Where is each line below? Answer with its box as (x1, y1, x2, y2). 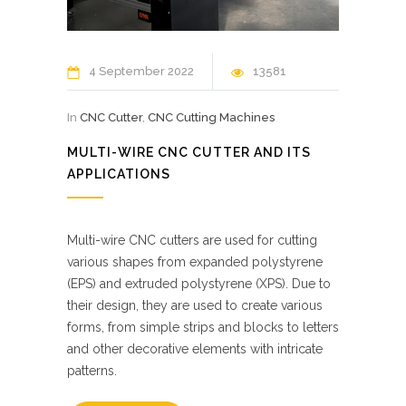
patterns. (67, 362, 117, 378)
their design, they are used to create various (67, 297, 323, 313)
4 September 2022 (89, 63, 194, 78)
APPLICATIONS (67, 166, 170, 181)
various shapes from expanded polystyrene (67, 254, 323, 269)
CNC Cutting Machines (148, 110, 275, 124)
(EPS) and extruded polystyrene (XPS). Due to (67, 275, 331, 291)
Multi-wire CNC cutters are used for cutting (67, 232, 317, 247)
